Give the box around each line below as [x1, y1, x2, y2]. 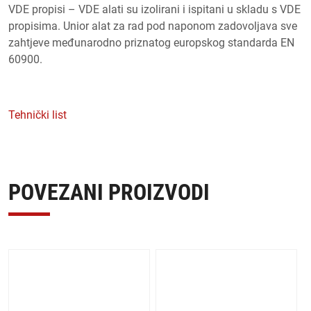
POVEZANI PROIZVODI [8, 178, 210, 205]
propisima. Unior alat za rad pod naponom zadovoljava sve [8, 19, 297, 33]
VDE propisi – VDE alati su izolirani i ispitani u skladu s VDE [8, 2, 301, 16]
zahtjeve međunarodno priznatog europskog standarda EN [8, 35, 294, 49]
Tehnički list [8, 108, 67, 121]
